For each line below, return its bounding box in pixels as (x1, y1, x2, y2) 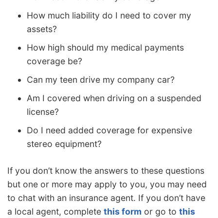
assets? (27, 23, 57, 34)
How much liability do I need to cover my (27, 10, 191, 20)
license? (27, 106, 59, 117)
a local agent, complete (7, 206, 104, 217)
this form (104, 206, 142, 217)
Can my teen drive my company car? (27, 74, 175, 85)
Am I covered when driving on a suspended (27, 92, 201, 103)
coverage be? (27, 55, 82, 66)
